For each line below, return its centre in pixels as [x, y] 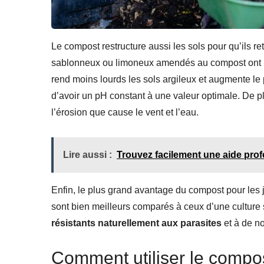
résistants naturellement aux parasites [136, 223]
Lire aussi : [88, 155]
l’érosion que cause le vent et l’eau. [125, 113]
